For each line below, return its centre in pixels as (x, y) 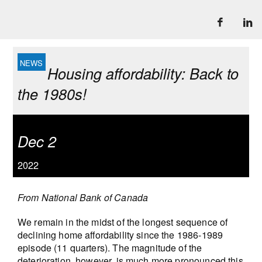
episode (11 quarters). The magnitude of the (110, 247)
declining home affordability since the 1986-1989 (120, 235)
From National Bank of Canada (83, 197)
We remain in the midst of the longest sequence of (123, 222)
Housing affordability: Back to (143, 73)
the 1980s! (52, 94)
